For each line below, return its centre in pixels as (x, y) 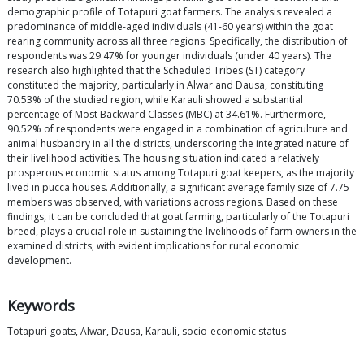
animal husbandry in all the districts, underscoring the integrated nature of (178, 144)
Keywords (41, 306)
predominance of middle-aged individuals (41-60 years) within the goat (170, 27)
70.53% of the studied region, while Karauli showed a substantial (155, 100)
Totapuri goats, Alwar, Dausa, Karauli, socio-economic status (147, 331)
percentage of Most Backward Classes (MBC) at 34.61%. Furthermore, (167, 115)
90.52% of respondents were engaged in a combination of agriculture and (178, 129)
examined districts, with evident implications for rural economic (153, 246)
